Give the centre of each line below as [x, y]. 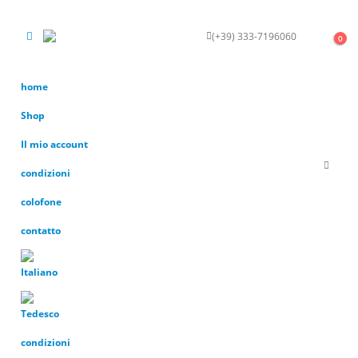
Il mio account [54, 144]
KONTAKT [318, 36]
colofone [41, 201]
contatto [41, 230]
